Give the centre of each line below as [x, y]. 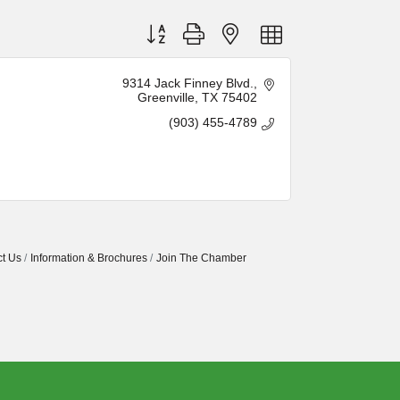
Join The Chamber [201, 258]
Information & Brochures [88, 258]
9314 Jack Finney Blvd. [187, 83]
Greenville [166, 98]
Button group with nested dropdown [237, 28]
